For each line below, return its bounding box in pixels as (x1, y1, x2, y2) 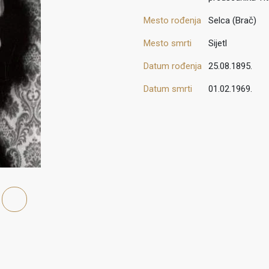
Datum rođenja (144, 61, 202, 72)
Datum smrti (144, 83, 192, 95)
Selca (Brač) (208, 15, 256, 26)
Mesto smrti (144, 38, 192, 49)
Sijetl (208, 38, 227, 49)
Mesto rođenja (144, 15, 201, 26)
